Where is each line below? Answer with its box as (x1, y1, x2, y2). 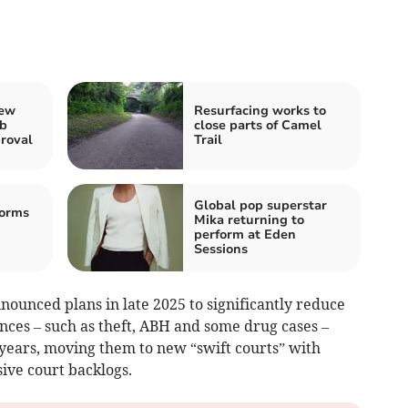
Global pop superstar (194, 196, 327, 214)
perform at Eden (194, 225, 296, 243)
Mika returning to (194, 210, 304, 229)
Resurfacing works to (194, 101, 326, 119)
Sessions (194, 240, 248, 258)
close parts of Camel (194, 116, 321, 134)
